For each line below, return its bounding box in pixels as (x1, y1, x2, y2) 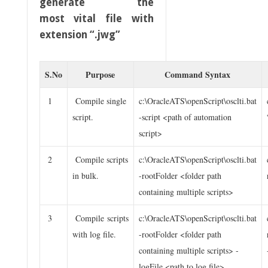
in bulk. (72, 169, 99, 181)
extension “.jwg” (39, 28, 120, 41)
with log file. (72, 228, 116, 240)
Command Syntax (165, 68, 231, 81)
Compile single (72, 95, 126, 106)
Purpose (86, 68, 115, 81)
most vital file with (39, 12, 154, 25)
